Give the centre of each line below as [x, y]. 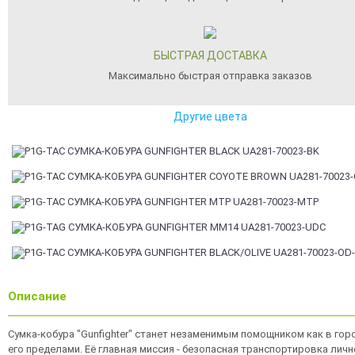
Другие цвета [210, 116]
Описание [37, 296]
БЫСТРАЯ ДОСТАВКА [210, 55]
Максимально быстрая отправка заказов [210, 76]
